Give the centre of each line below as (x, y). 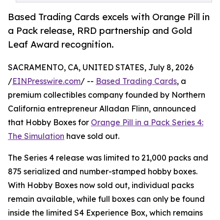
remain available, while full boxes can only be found (106, 199)
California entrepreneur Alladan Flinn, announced (102, 109)
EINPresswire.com (46, 81)
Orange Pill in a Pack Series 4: (147, 123)
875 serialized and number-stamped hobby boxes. (103, 172)
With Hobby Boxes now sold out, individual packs (101, 185)
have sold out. (92, 136)
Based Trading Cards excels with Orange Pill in (109, 17)
